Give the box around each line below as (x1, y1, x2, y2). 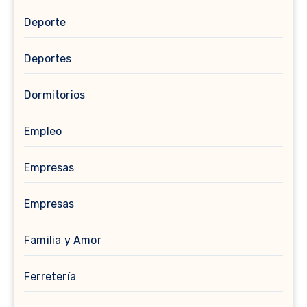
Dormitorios (24, 88, 86, 101)
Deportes (24, 52, 72, 65)
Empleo (24, 125, 62, 138)
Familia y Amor (24, 234, 101, 247)
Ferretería (24, 270, 76, 283)
